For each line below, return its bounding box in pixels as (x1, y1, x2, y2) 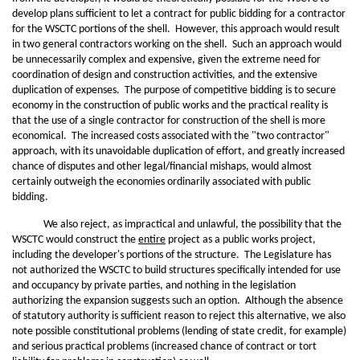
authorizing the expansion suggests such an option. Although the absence (12, 295, 343, 307)
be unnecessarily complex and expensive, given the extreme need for (12, 54, 321, 66)
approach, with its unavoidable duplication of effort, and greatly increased (12, 145, 345, 157)
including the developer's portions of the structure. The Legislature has (12, 249, 331, 261)
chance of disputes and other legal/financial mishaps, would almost (12, 161, 312, 173)
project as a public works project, (166, 234, 316, 246)
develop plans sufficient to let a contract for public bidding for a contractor (12, 8, 346, 20)
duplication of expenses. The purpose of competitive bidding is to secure (12, 84, 336, 96)
